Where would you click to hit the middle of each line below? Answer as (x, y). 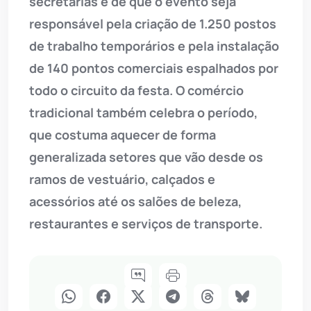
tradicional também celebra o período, (143, 112)
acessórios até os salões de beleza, (135, 201)
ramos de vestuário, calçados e (122, 179)
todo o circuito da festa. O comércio (136, 90)
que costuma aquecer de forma (123, 134)
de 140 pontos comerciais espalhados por (154, 68)
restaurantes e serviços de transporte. (146, 223)
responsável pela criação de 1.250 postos (153, 23)
